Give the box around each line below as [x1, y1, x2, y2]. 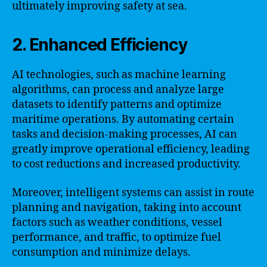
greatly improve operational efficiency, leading [12, 142, 250, 156]
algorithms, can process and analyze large [12, 83, 224, 97]
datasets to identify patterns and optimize [12, 98, 222, 111]
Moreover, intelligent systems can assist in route [12, 185, 254, 200]
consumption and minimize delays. [12, 245, 191, 259]
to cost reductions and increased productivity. [12, 157, 241, 171]
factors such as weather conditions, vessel [12, 215, 222, 229]
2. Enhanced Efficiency [12, 35, 187, 55]
